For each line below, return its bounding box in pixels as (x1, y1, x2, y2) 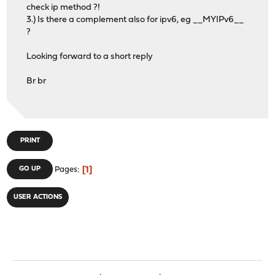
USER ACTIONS (14, 194, 63, 201)
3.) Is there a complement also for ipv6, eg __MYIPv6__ (26, 15, 244, 25)
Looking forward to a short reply (26, 52, 153, 61)
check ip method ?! (26, 2, 101, 12)
